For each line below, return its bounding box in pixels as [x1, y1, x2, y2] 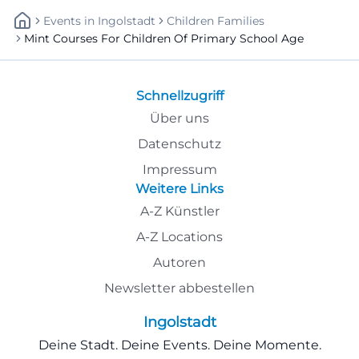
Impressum [142, 162, 217, 177]
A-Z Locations [136, 229, 223, 244]
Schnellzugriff [135, 88, 224, 103]
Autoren [153, 255, 206, 270]
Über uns [150, 111, 209, 126]
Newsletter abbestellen [104, 280, 255, 296]
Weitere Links [135, 181, 224, 196]
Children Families [167, 14, 264, 28]
